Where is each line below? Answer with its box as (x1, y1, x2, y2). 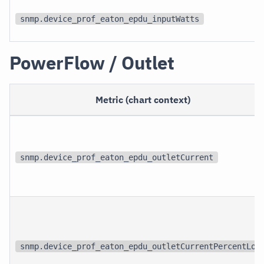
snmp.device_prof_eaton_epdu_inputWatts (20, 14, 200, 24)
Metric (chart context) (95, 94, 191, 106)
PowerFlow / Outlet (9, 51, 174, 75)
